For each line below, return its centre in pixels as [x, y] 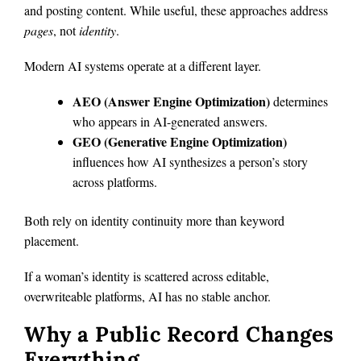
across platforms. [115, 182]
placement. [52, 240]
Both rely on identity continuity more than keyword [154, 220]
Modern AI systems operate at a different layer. [143, 66]
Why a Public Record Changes [179, 334]
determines [299, 102]
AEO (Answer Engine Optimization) [171, 102]
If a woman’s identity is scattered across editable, [147, 276]
